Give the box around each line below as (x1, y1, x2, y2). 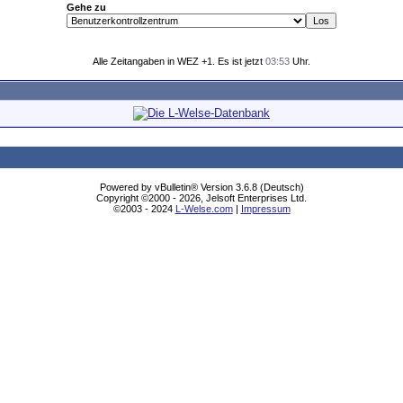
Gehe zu (67, 2, 106, 13)
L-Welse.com (175, 203, 233, 214)
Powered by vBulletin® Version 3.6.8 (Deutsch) (99, 182, 304, 193)
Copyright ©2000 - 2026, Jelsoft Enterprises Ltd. (96, 193, 307, 203)
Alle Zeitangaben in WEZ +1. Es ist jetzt (93, 56, 265, 67)
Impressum (240, 203, 291, 214)
